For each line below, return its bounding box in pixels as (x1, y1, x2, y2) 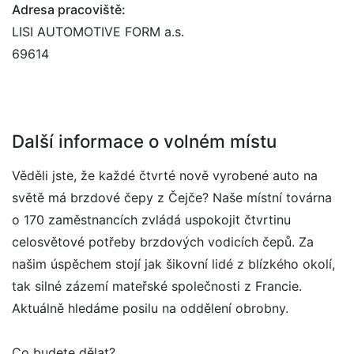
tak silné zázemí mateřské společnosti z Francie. (12, 278, 302, 294)
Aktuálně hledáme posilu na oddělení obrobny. (12, 300, 288, 316)
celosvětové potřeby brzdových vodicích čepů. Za (12, 234, 314, 250)
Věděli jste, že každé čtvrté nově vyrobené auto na (12, 168, 318, 183)
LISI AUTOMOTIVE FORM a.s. (12, 24, 184, 40)
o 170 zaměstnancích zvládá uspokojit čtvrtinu (12, 212, 291, 228)
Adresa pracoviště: (12, 2, 126, 17)
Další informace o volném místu (12, 130, 277, 152)
